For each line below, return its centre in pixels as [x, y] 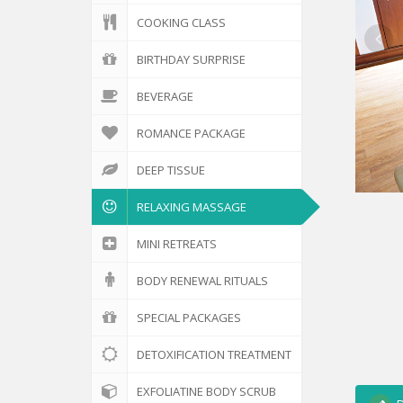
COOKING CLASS [181, 22]
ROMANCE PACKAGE [191, 133]
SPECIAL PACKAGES [189, 318]
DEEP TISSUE [171, 170]
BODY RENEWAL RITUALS [202, 281]
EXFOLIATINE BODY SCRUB [206, 391]
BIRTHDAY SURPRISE [191, 59]
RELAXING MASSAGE [192, 207]
